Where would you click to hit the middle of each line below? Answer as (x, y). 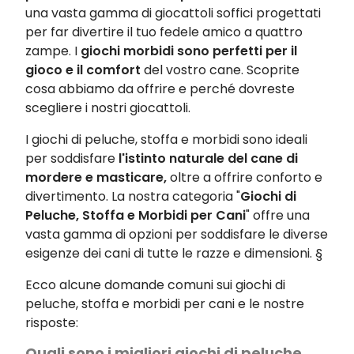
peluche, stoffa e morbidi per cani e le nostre (165, 304)
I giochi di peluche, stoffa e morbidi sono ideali (166, 139)
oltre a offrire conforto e (245, 177)
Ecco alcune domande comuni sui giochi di (155, 285)
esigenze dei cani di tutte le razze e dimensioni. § (174, 253)
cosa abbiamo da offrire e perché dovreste (160, 89)
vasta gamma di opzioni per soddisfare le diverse (177, 234)
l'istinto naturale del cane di (208, 158)
